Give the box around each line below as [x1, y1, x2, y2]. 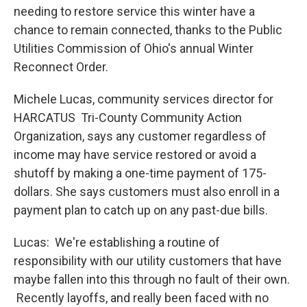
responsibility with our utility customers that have [14, 254, 282, 268]
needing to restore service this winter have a [14, 4, 255, 19]
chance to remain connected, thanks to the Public [14, 23, 282, 37]
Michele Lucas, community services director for [14, 92, 273, 106]
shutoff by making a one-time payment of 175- [14, 166, 267, 180]
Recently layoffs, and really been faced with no [14, 291, 269, 305]
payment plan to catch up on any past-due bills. [14, 203, 268, 217]
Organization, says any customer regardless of [14, 129, 267, 143]
